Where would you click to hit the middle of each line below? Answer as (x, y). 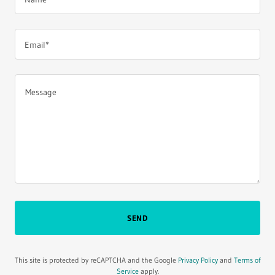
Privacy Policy (198, 260)
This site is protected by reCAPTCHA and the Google (96, 260)
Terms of (247, 260)
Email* (37, 45)
